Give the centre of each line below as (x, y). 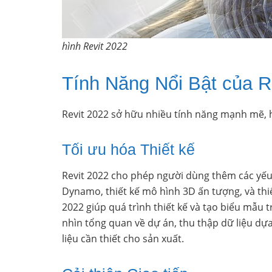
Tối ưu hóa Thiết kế (128, 149)
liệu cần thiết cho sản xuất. (123, 239)
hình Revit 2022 (95, 46)
